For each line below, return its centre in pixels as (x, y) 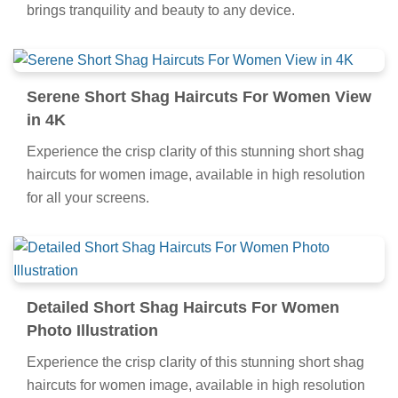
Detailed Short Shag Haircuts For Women (183, 307)
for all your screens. (88, 197)
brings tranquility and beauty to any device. (161, 10)
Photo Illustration (92, 330)
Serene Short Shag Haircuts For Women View (199, 96)
